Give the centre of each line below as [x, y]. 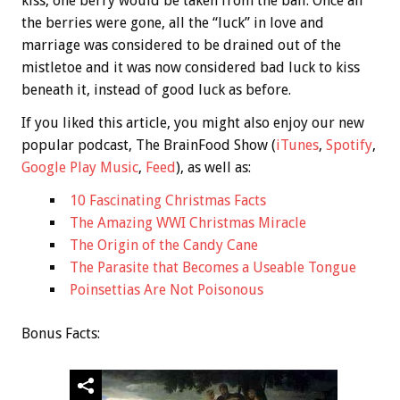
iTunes [297, 146]
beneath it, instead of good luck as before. [156, 90]
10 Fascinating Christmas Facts [168, 201]
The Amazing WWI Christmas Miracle [188, 223]
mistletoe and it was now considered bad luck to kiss [191, 68]
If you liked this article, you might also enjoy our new [193, 123]
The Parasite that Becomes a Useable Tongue [213, 268]
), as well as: [213, 168]
